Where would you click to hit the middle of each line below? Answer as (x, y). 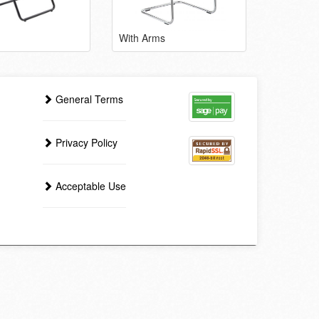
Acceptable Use (90, 186)
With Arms (142, 38)
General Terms (88, 99)
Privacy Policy (85, 143)
